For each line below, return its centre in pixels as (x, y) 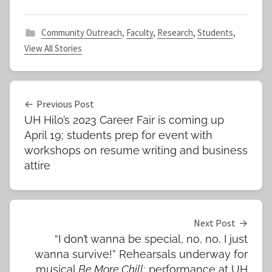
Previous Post (65, 104)
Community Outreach (81, 33)
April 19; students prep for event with (118, 135)
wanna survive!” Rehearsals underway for (141, 254)
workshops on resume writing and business (136, 151)
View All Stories (53, 49)
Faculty (139, 33)
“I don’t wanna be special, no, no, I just (151, 239)
